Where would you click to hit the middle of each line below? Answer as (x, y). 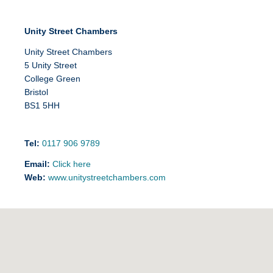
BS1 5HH (42, 105)
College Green (52, 79)
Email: (37, 164)
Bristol (36, 92)
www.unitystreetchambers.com (107, 177)
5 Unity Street (51, 65)
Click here (72, 164)
